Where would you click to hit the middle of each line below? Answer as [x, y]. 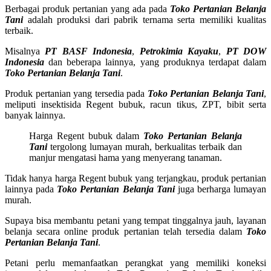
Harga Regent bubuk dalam [87, 135]
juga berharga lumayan [220, 189]
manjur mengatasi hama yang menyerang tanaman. [126, 157]
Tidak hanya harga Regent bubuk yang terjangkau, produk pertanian [135, 178]
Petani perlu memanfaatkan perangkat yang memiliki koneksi [135, 263]
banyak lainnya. [35, 115]
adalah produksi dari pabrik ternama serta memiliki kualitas [145, 19]
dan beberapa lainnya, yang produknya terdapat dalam [155, 62]
